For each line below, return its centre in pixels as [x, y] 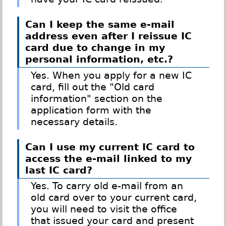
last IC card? [59, 170]
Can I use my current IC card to [110, 147]
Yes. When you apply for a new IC [111, 75]
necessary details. [74, 122]
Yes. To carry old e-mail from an [107, 186]
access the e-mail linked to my [108, 158]
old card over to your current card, [114, 198]
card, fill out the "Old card [93, 87]
